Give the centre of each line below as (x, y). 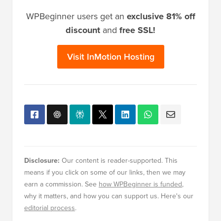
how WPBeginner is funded (140, 184)
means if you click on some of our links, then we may (105, 172)
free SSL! (137, 30)
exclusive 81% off (161, 16)
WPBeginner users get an (76, 16)
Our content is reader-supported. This (119, 160)
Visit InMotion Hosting (110, 56)
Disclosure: (42, 160)
